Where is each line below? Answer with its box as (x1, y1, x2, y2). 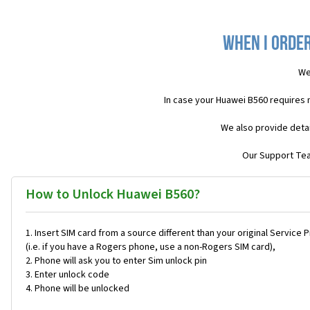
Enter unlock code (35, 268, 109, 282)
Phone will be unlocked (35, 282, 129, 296)
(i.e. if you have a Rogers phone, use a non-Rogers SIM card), (26, 240, 275, 255)
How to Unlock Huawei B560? (26, 185, 200, 205)
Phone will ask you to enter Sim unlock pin (35, 254, 207, 268)
